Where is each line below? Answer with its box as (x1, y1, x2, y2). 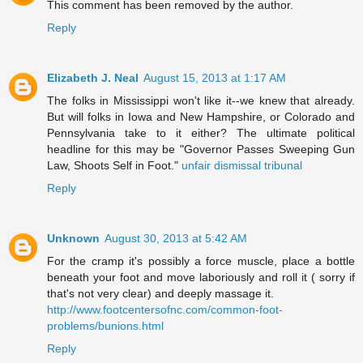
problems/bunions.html (47, 319, 164, 333)
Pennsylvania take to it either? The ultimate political (47, 126, 355, 140)
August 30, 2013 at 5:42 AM (105, 232, 247, 246)
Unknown (47, 232, 100, 246)
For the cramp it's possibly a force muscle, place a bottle (47, 254, 355, 268)
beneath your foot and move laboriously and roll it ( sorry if (47, 271, 355, 284)
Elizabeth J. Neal (47, 71, 139, 85)
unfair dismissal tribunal (181, 159, 302, 173)
